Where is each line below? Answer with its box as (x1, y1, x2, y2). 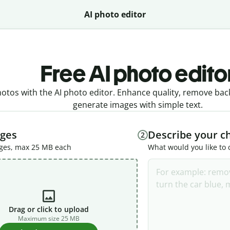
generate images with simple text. (72, 99, 203, 110)
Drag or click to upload (8, 204, 89, 214)
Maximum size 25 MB (17, 214, 80, 223)
